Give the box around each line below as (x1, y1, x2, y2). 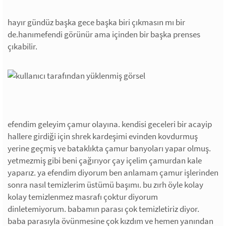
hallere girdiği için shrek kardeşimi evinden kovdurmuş (8, 130, 198, 142)
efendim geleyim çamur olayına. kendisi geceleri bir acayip (8, 118, 212, 130)
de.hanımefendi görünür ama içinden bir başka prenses (8, 28, 200, 40)
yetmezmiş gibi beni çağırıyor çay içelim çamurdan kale (8, 154, 202, 166)
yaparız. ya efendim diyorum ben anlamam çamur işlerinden (8, 166, 218, 178)
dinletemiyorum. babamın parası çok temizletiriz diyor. (8, 203, 199, 214)
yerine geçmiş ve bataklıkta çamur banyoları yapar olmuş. (8, 142, 211, 154)
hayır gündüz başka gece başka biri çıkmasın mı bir (8, 16, 185, 28)
